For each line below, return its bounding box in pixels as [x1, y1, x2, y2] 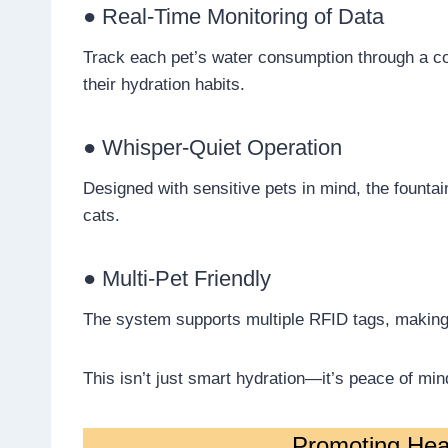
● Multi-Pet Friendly [83, 266, 271, 292]
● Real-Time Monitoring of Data [83, 4, 384, 30]
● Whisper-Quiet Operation [83, 135, 342, 161]
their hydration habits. [83, 75, 245, 95]
